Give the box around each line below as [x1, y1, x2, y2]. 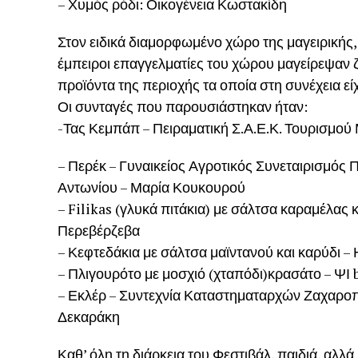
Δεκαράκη [58, 307, 120, 326]
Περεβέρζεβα [58, 221, 140, 240]
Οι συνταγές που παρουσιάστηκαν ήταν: [58, 97, 308, 116]
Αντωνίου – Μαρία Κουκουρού [58, 177, 245, 197]
